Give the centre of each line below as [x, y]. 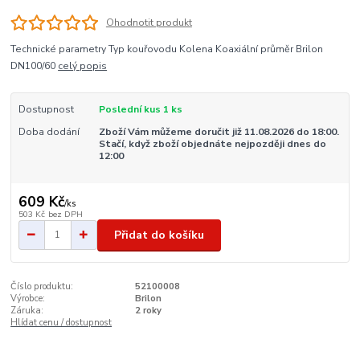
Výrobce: [28, 299]
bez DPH [65, 214]
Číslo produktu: [42, 287]
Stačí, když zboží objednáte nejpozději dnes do [212, 144]
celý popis [83, 66]
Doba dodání [49, 132]
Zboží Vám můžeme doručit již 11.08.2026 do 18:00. [219, 132]
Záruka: [27, 311]
